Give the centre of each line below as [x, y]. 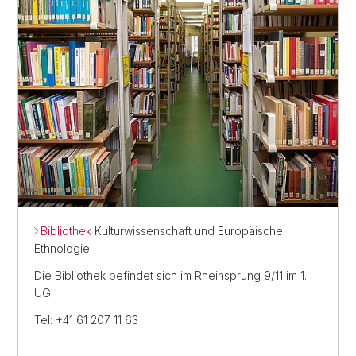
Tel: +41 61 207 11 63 [86, 319]
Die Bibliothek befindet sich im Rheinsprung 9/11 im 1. [170, 275]
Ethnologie [62, 248]
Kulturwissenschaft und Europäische [187, 230]
